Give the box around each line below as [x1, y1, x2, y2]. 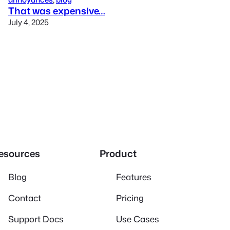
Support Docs [8, 213, 64, 225]
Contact [8, 191, 41, 204]
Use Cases [116, 213, 159, 225]
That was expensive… [8, 4, 105, 17]
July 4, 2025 [8, 16, 49, 28]
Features [116, 170, 151, 183]
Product [100, 147, 137, 161]
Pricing [116, 191, 144, 204]
